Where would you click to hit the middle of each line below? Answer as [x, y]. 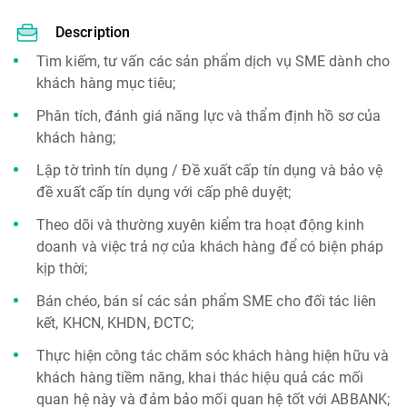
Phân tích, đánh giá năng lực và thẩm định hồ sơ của [209, 116]
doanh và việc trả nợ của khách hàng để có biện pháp [210, 247]
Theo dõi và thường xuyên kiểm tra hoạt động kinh [200, 225]
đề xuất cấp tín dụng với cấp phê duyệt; [164, 192]
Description [93, 32]
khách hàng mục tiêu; [106, 83]
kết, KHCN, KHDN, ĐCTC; [115, 323]
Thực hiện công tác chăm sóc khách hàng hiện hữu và [213, 356]
